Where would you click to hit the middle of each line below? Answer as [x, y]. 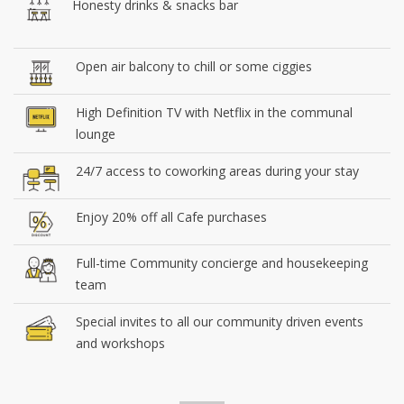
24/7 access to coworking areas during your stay [217, 170]
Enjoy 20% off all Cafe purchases [171, 216]
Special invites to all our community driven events [220, 321]
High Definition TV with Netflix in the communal [214, 112]
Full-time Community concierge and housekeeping [222, 262]
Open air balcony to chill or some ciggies [194, 66]
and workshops [120, 343]
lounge [96, 133]
